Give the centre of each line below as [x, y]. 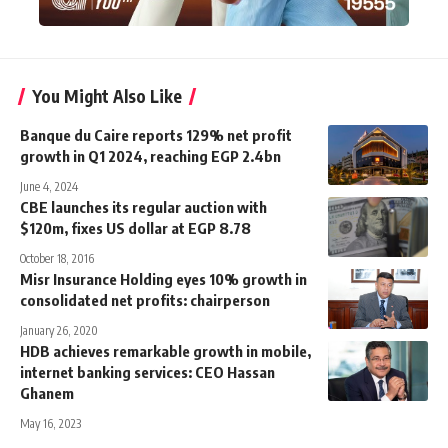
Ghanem [47, 392]
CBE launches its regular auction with [143, 206]
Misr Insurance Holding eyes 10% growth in [163, 278]
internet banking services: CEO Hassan [147, 371]
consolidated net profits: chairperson [145, 299]
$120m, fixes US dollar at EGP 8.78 [135, 227]
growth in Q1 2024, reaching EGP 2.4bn [150, 155]
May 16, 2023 [50, 423]
